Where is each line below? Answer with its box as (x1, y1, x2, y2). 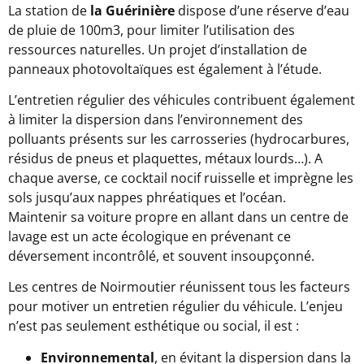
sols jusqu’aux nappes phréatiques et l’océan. (8, 188, 286, 207)
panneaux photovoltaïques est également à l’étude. (8, 59, 322, 78)
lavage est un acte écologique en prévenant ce (8, 227, 291, 246)
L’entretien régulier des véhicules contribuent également (8, 91, 355, 110)
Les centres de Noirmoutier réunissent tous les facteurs (8, 278, 350, 297)
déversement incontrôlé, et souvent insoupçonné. (8, 247, 314, 266)
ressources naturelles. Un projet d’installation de (8, 40, 307, 58)
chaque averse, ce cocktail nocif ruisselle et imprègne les (8, 169, 353, 188)
